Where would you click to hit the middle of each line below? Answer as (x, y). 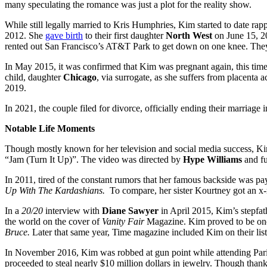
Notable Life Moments (50, 128)
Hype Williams (212, 159)
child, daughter (34, 77)
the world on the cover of (53, 221)
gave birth (64, 35)
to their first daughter (124, 35)
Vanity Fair (123, 221)
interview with (71, 210)
